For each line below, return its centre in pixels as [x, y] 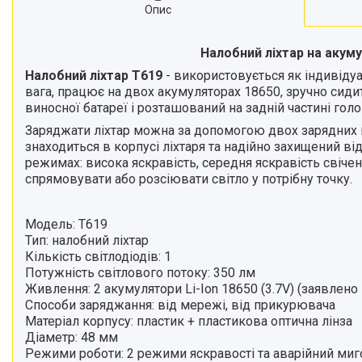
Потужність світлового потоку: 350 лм [140, 273]
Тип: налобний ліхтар [87, 240]
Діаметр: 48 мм [72, 337]
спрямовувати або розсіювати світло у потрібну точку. [189, 179]
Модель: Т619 [66, 224]
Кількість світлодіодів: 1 [98, 257]
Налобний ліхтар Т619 [95, 76]
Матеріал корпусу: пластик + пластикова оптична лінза [189, 321]
